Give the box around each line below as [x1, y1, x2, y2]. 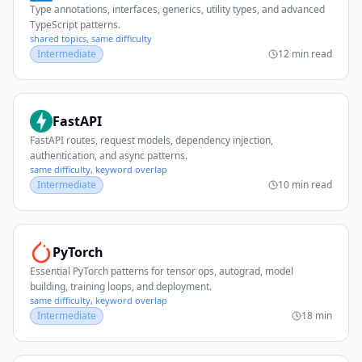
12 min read [278, 47, 332, 61]
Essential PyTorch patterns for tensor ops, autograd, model [30, 264, 293, 278]
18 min [301, 309, 332, 322]
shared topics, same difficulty [30, 32, 152, 44]
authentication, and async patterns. [30, 149, 187, 162]
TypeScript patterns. [30, 18, 120, 32]
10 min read [278, 178, 332, 192]
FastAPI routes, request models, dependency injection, [30, 133, 273, 147]
